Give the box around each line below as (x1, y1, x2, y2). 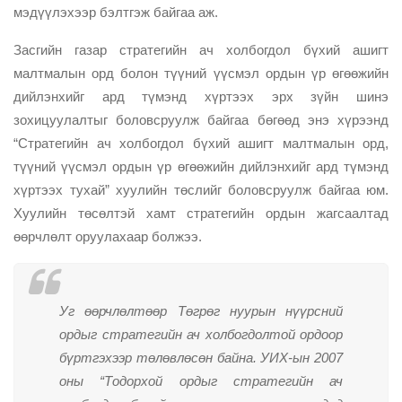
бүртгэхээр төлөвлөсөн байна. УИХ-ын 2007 (59, 350, 343, 366)
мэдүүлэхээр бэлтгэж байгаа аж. (13, 4, 222, 21)
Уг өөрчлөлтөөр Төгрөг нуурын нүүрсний (59, 303, 343, 319)
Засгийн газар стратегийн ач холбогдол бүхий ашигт (13, 42, 389, 58)
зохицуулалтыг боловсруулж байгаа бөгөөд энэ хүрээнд (13, 112, 389, 128)
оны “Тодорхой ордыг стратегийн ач (59, 373, 343, 389)
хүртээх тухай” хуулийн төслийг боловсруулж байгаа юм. (13, 182, 389, 198)
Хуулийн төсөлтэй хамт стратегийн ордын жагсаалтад (13, 205, 389, 222)
